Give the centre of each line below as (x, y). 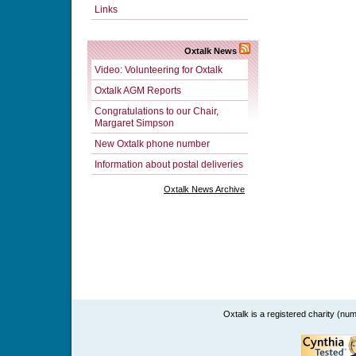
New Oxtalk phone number (152, 143)
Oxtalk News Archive (204, 189)
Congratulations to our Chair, (157, 110)
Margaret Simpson (134, 122)
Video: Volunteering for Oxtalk (159, 69)
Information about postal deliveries (169, 164)
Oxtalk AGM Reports (138, 90)
